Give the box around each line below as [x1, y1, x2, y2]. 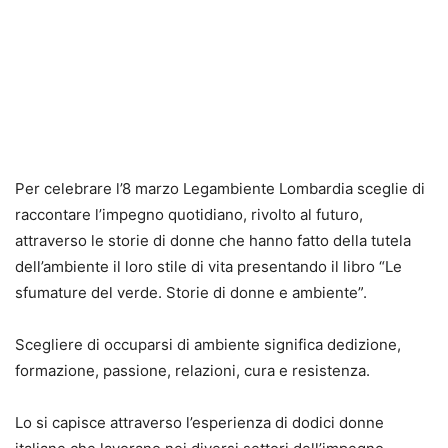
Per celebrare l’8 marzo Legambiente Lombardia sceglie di [15, 178, 425, 198]
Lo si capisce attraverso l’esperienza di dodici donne [15, 412, 384, 432]
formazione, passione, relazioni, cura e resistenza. [15, 360, 370, 380]
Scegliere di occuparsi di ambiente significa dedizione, [15, 334, 401, 354]
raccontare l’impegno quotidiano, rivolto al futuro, [15, 204, 363, 224]
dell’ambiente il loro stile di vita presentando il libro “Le [15, 256, 402, 276]
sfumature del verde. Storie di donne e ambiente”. [15, 282, 367, 302]
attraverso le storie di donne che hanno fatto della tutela [15, 230, 411, 250]
